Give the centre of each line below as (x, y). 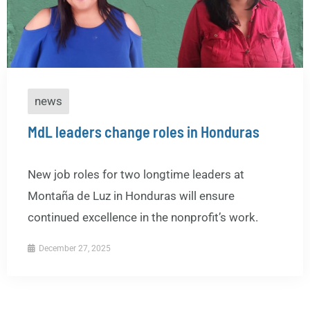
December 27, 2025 (74, 248)
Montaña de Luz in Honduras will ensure (131, 195)
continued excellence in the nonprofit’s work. (143, 217)
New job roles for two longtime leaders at (136, 174)
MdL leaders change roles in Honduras (144, 131)
